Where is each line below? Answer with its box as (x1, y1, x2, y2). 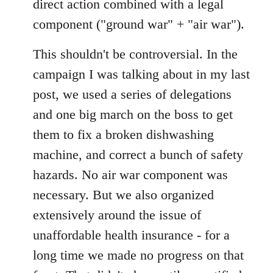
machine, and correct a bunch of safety (33, 146, 243, 162)
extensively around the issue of (33, 207, 201, 222)
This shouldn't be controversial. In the (33, 46, 238, 62)
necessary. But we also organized (33, 186, 214, 202)
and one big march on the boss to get (33, 106, 233, 122)
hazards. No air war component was (33, 166, 228, 182)
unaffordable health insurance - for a (33, 227, 230, 243)
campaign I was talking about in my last (33, 66, 250, 82)
